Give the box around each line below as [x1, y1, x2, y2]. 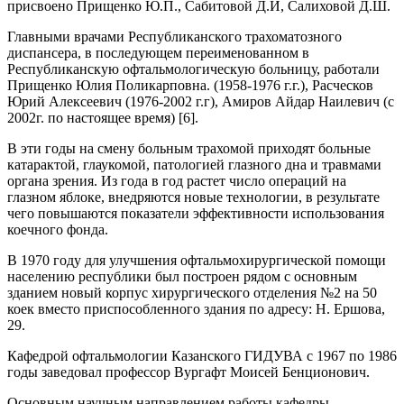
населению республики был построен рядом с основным [7, 269, 357, 284]
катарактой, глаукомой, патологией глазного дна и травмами [7, 157, 381, 172]
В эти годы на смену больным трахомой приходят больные [7, 141, 371, 156]
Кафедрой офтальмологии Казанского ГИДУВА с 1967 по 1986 [7, 348, 397, 363]
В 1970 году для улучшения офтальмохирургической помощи [7, 252, 386, 268]
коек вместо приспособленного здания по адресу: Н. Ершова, [7, 301, 385, 317]
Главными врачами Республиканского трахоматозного [7, 29, 342, 44]
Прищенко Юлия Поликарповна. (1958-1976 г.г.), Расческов [7, 78, 373, 93]
